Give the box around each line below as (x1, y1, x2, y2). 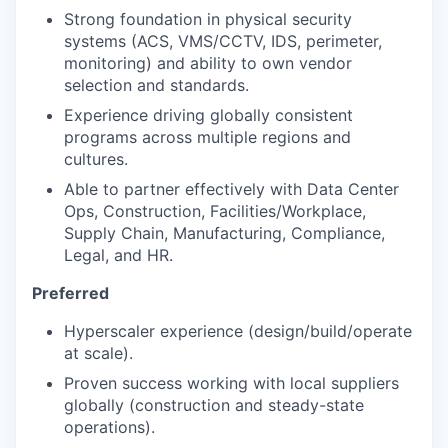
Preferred (32, 283, 109, 303)
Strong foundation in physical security (64, 9, 352, 29)
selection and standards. (64, 75, 249, 95)
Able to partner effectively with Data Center (64, 179, 399, 199)
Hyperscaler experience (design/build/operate (64, 321, 412, 341)
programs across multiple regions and (64, 127, 351, 147)
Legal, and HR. (64, 245, 173, 265)
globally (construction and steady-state (64, 395, 364, 415)
